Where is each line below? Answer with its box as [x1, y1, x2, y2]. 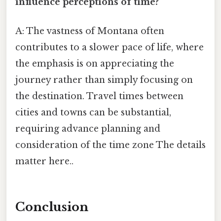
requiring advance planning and [15, 123, 160, 135]
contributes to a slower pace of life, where [15, 42, 204, 53]
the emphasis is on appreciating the [15, 58, 174, 70]
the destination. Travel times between [15, 91, 184, 102]
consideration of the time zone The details [15, 140, 206, 151]
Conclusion [15, 199, 88, 214]
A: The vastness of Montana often [15, 26, 164, 37]
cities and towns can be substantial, [15, 107, 171, 118]
